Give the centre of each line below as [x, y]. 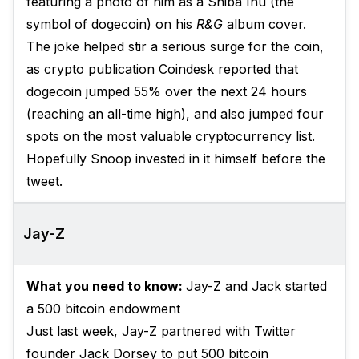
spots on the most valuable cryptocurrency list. [171, 136]
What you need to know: [106, 286]
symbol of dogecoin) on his [111, 24]
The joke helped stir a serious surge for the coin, [175, 46]
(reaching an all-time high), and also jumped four [175, 114]
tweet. [44, 181]
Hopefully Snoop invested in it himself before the [176, 159]
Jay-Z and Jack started [256, 286]
